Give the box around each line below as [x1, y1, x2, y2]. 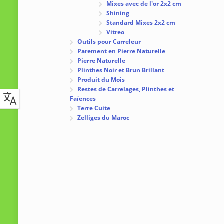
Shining [106, 8, 130, 17]
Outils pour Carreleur [77, 37, 141, 46]
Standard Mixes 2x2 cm [106, 18, 176, 27]
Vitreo [106, 27, 125, 36]
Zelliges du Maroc [77, 113, 130, 122]
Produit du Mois [77, 75, 125, 84]
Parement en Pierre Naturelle [77, 46, 166, 55]
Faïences [70, 94, 96, 103]
